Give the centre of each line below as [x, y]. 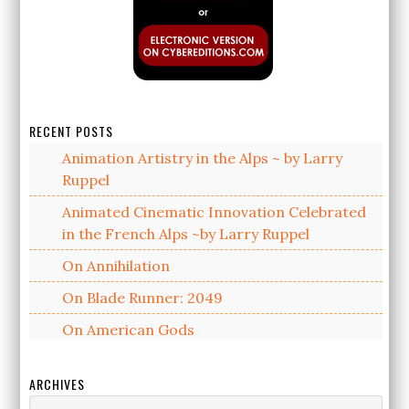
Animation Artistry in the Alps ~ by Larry [203, 158]
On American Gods [129, 330]
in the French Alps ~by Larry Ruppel [186, 234]
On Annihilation [116, 266]
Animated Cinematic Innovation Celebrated [215, 212]
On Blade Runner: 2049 [143, 298]
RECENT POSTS [72, 131]
